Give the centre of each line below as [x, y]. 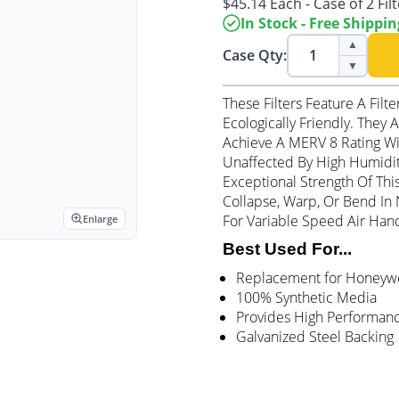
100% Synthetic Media [306, 297]
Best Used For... [287, 249]
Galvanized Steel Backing [315, 337]
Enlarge [100, 219]
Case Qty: [255, 55]
